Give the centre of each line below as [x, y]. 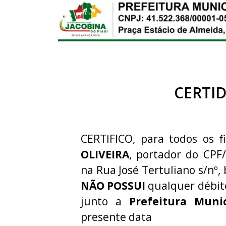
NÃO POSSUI [113, 185]
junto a [105, 201]
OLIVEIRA [105, 154]
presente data [116, 217]
